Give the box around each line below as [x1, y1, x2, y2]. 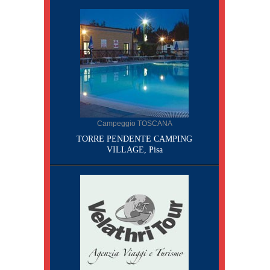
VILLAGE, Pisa [106, 145, 163, 154]
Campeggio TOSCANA [96, 119, 172, 128]
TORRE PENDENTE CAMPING [77, 134, 192, 143]
